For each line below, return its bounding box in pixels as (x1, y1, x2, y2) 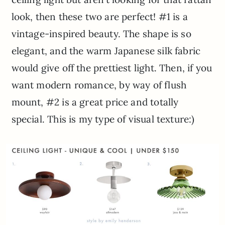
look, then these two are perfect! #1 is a (11, 11, 188, 23)
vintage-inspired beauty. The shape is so (11, 28, 191, 40)
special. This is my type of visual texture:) (11, 113, 195, 126)
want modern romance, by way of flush (11, 79, 187, 91)
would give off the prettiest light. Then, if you (11, 62, 212, 74)
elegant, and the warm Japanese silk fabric (11, 45, 201, 57)
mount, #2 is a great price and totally (11, 96, 179, 108)
